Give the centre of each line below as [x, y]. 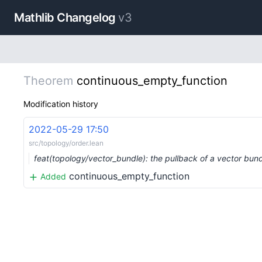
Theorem [48, 81]
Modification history [61, 104]
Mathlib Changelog [65, 18]
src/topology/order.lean [66, 143]
